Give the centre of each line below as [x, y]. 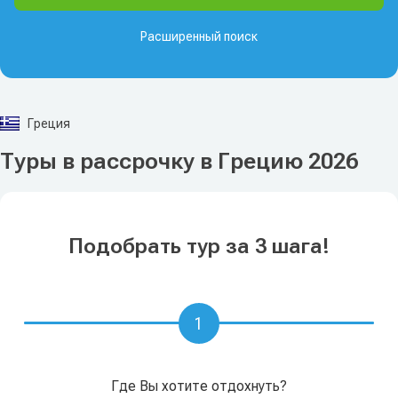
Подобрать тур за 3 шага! [199, 246]
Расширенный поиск [199, 36]
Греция [48, 123]
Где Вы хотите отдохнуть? [199, 386]
